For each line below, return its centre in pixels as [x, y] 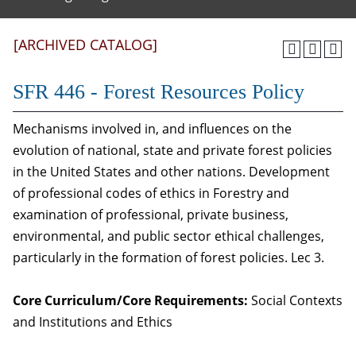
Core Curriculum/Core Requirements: [130, 300]
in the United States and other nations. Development [171, 172]
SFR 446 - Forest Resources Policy [159, 92]
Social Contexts [295, 300]
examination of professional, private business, [151, 215]
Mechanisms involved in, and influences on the [152, 129]
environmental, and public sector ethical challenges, [168, 236]
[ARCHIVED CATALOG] [85, 44]
